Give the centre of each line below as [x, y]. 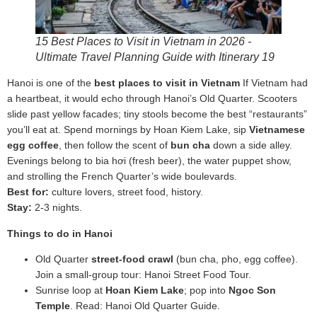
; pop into [206, 290]
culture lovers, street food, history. [126, 192]
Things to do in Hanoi [60, 233]
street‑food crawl [132, 259]
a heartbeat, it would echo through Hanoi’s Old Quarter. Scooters [152, 99]
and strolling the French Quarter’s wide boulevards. [122, 177]
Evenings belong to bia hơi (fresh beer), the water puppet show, [149, 161]
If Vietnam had [274, 83]
